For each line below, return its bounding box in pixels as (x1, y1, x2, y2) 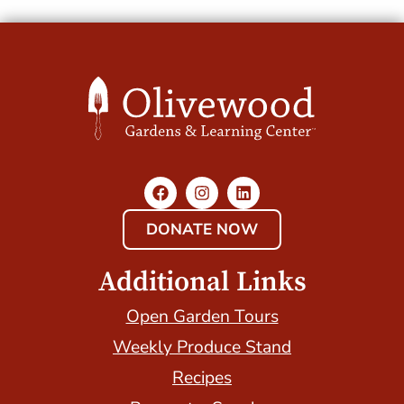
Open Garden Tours (125, 304, 279, 328)
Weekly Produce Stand (113, 335, 291, 359)
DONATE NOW (146, 218, 258, 240)
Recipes (172, 365, 232, 390)
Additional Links (97, 264, 307, 299)
